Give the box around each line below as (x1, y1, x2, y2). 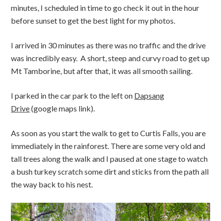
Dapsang (134, 91, 165, 100)
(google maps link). (30, 104, 95, 113)
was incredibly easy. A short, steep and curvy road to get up (11, 53, 210, 63)
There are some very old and (110, 141, 206, 150)
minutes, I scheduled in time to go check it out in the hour (11, 3, 200, 12)
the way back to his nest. (11, 180, 93, 189)
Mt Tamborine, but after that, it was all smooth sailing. (11, 66, 193, 75)
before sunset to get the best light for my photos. (11, 16, 176, 25)
